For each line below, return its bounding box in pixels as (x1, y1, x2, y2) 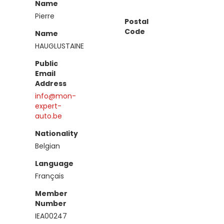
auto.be (35, 111, 62, 121)
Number (35, 198, 66, 208)
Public (35, 58, 58, 68)
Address (35, 78, 66, 88)
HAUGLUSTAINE (35, 41, 84, 51)
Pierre (35, 11, 54, 21)
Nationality (35, 128, 78, 138)
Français (35, 171, 64, 181)
